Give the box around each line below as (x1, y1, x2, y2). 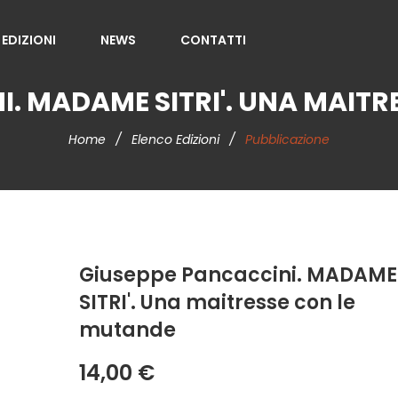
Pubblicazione (245, 131, 330, 148)
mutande (79, 316, 176, 344)
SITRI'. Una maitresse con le (79, 289, 355, 316)
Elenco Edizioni (131, 131, 223, 148)
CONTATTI (180, 31, 247, 49)
